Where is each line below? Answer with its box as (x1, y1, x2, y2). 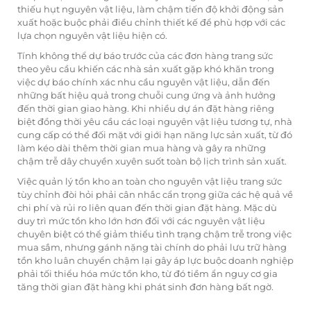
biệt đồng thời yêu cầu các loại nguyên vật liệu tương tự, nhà (17, 116, 292, 128)
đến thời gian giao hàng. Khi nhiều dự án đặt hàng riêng (17, 103, 274, 115)
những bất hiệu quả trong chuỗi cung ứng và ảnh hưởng (17, 90, 276, 101)
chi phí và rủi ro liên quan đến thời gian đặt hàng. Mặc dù (17, 202, 277, 214)
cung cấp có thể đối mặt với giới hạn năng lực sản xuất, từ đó (17, 129, 292, 141)
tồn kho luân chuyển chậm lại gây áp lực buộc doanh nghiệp (17, 255, 294, 267)
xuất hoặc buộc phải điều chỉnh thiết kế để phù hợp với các (17, 17, 285, 28)
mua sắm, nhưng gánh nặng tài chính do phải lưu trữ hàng (17, 242, 287, 253)
